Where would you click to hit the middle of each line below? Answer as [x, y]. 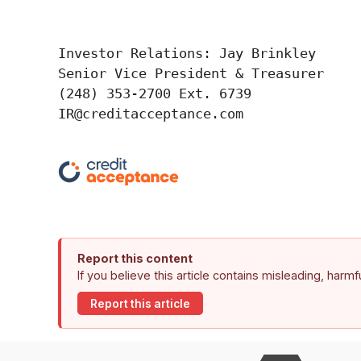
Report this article [140, 303]
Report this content [135, 259]
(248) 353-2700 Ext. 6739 [155, 94]
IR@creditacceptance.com [151, 114]
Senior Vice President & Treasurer [191, 74]
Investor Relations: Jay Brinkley [187, 54]
